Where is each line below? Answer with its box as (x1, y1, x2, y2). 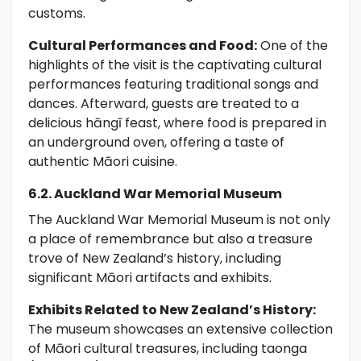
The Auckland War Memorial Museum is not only (28, 210, 330, 230)
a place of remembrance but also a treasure (28, 230, 313, 249)
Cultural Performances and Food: (28, 36, 257, 56)
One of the (257, 36, 328, 56)
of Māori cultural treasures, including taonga (28, 339, 307, 359)
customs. (28, 4, 85, 23)
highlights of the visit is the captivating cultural (28, 56, 322, 75)
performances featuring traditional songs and (28, 75, 318, 94)
